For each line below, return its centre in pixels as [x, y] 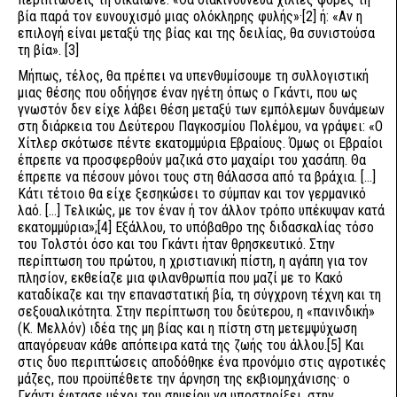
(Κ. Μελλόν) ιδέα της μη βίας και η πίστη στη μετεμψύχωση [187, 328]
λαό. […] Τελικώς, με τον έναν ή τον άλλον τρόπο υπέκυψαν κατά [201, 210]
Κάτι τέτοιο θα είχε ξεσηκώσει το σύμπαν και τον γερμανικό [192, 194]
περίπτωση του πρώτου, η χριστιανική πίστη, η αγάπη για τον [193, 261]
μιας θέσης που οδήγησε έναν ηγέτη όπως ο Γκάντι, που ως [188, 93]
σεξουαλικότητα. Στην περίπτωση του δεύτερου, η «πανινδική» [196, 311]
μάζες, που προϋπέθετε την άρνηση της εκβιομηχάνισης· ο [184, 379]
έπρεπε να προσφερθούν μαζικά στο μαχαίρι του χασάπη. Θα [192, 160]
